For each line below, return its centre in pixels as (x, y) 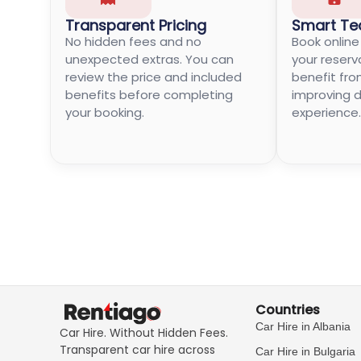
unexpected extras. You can (149, 59)
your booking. (105, 112)
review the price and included (154, 77)
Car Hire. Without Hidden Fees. (143, 332)
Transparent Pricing (136, 25)
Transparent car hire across (137, 349)
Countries (288, 310)
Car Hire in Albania (303, 327)
